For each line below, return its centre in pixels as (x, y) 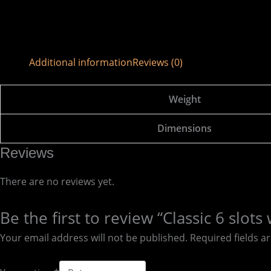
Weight (184, 99)
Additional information (81, 62)
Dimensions (184, 128)
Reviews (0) (158, 62)
